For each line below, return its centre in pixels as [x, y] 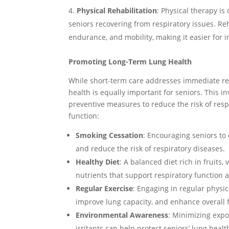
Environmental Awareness [122, 215]
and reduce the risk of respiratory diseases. [151, 148]
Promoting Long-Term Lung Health [130, 62]
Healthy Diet [98, 162]
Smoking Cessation [110, 135]
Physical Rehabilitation [117, 10]
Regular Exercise [105, 188]
